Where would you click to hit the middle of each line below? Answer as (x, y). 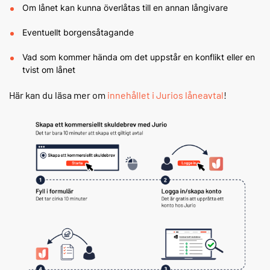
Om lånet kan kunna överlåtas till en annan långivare (126, 8)
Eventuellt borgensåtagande (79, 33)
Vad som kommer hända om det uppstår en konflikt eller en (139, 57)
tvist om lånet (50, 70)
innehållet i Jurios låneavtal (165, 95)
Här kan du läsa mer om (58, 95)
